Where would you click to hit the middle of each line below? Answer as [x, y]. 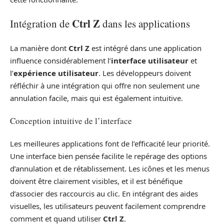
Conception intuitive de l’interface [71, 121]
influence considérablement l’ [60, 60]
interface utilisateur [150, 60]
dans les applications [145, 24]
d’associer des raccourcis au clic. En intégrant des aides [104, 193]
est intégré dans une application [145, 48]
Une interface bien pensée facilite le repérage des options [108, 156]
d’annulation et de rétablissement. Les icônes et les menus [110, 168]
